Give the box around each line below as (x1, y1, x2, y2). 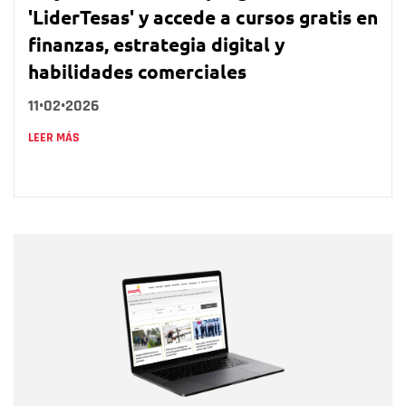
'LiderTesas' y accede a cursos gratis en (28, 4, 378, 29)
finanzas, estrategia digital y (28, 31, 285, 56)
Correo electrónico (59, 307, 179, 326)
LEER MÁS (28, 129, 80, 146)
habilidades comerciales (28, 58, 246, 83)
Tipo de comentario (59, 376, 185, 395)
